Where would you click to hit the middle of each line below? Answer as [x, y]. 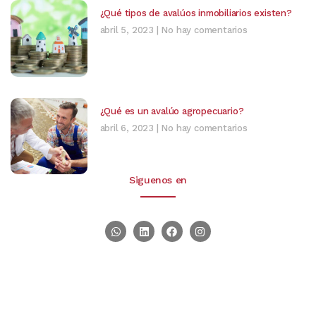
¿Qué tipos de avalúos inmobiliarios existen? [196, 13]
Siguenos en [158, 180]
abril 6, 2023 [128, 128]
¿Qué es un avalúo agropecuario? [172, 111]
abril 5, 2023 [128, 30]
